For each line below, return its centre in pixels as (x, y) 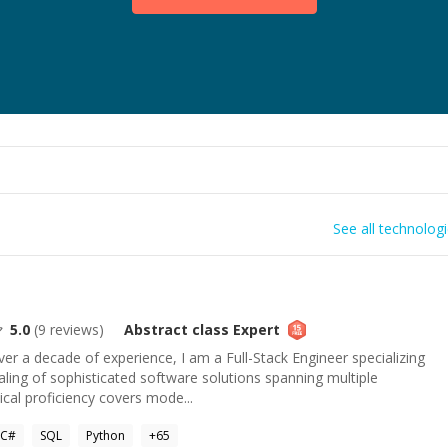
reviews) (75, 329)
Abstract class (176, 329)
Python (105, 435)
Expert (254, 329)
